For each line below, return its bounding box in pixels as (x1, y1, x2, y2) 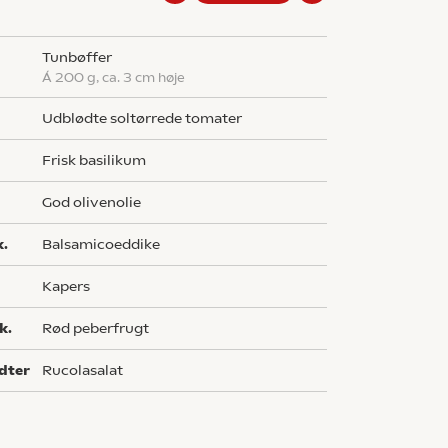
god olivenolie (52, 194, 142, 211)
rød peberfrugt (52, 320, 150, 337)
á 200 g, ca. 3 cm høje (52, 70, 186, 85)
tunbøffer (50, 49, 113, 66)
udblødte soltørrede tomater (53, 110, 243, 127)
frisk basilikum (51, 152, 147, 169)
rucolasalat (52, 362, 124, 379)
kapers (52, 278, 91, 295)
